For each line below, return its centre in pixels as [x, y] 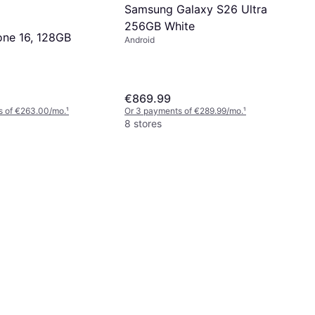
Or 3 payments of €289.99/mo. [184, 111]
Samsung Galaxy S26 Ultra [196, 9]
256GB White [160, 26]
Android [140, 39]
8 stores [143, 124]
